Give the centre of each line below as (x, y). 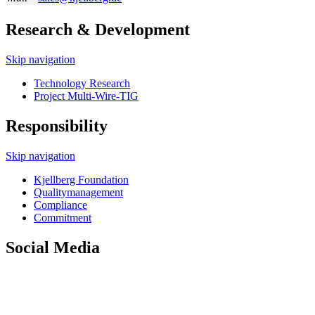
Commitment (63, 217)
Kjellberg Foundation (81, 179)
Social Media (53, 247)
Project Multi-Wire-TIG (86, 96)
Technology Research (82, 83)
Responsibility (57, 126)
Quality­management (78, 192)
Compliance (60, 205)
